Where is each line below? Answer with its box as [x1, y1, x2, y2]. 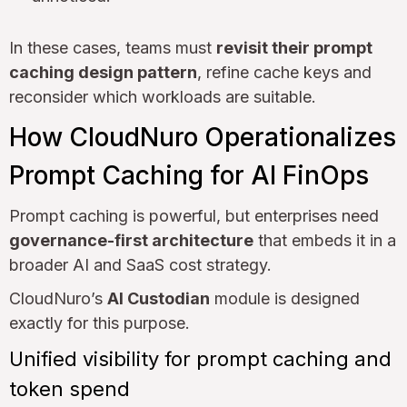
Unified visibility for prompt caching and [9, 347, 392, 372]
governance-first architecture [9, 231, 253, 251]
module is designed [210, 289, 360, 309]
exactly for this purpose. [9, 313, 190, 333]
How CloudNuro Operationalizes [9, 122, 396, 154]
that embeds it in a [253, 231, 396, 251]
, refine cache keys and [197, 63, 372, 83]
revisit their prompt [216, 38, 372, 58]
